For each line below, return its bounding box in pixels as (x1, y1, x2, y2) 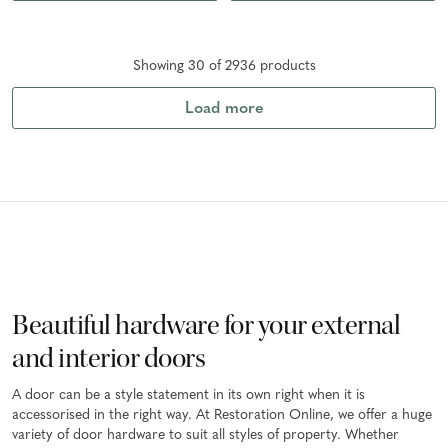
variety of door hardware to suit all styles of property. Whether (12, 428, 399, 444)
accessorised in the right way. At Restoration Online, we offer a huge (12, 408, 432, 424)
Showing (132, 59, 188, 75)
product (255, 59, 310, 75)
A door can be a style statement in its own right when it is (12, 388, 365, 404)
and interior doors (12, 340, 205, 377)
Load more (184, 101, 264, 118)
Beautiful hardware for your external (12, 307, 400, 344)
